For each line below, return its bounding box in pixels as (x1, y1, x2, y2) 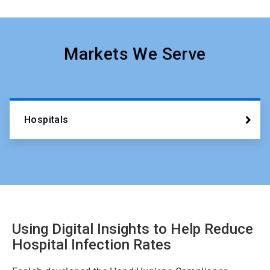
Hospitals (24, 114, 69, 125)
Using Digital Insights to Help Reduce (12, 221, 253, 237)
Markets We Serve (64, 44, 206, 64)
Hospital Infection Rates (12, 236, 171, 253)
